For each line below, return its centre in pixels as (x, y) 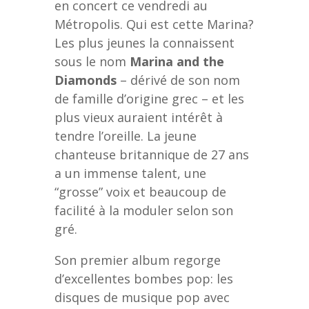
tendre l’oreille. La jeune (126, 136)
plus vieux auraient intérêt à (139, 117)
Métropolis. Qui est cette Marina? (154, 24)
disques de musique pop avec (142, 297)
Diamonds (86, 80)
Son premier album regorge (138, 260)
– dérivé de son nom (178, 80)
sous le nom (92, 61)
